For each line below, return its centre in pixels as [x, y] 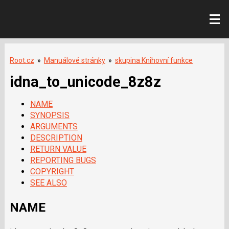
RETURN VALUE [58, 149]
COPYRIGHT [52, 172]
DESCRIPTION [56, 138]
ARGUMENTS [54, 127]
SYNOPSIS [50, 116]
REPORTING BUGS [63, 161]
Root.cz [22, 60]
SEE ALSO [48, 183]
